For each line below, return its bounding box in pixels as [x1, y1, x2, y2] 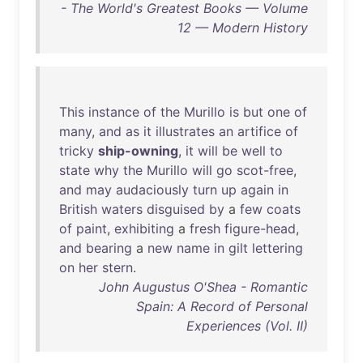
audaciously [116, 181, 189, 198]
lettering [252, 240, 303, 256]
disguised [147, 201, 205, 217]
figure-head [224, 220, 296, 237]
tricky [59, 143, 94, 159]
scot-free [237, 162, 293, 178]
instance [88, 104, 139, 120]
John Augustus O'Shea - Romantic [99, 279, 308, 295]
